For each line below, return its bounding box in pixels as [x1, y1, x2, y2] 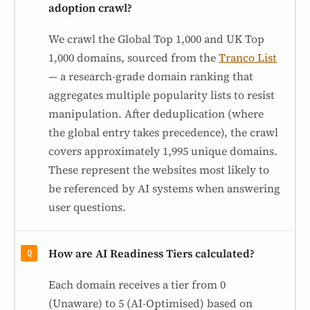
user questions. [48, 199, 126, 215]
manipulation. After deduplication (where [48, 106, 264, 121]
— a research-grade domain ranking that [48, 69, 253, 84]
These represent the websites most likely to [48, 162, 269, 177]
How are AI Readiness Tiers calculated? [48, 246, 255, 261]
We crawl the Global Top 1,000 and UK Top [48, 31, 264, 46]
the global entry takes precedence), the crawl [48, 125, 278, 140]
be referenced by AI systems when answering [48, 181, 280, 196]
